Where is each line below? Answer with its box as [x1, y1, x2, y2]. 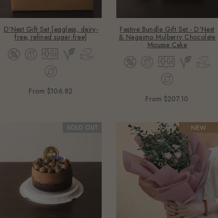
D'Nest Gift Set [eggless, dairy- [3, 24, 98, 34]
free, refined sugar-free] [15, 32, 87, 42]
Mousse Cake [147, 39, 187, 50]
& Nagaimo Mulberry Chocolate [119, 32, 216, 42]
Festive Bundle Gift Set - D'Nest [120, 24, 215, 34]
